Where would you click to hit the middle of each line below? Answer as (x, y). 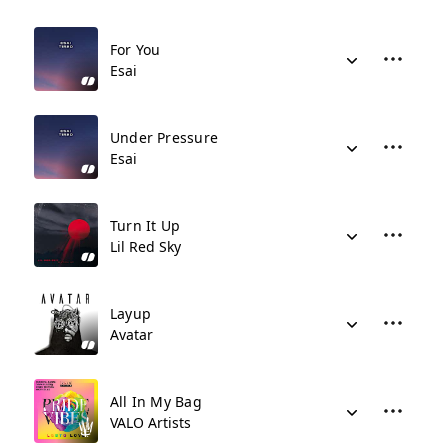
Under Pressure (164, 137)
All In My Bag (156, 401)
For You (135, 49)
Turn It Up (145, 225)
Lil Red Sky (145, 246)
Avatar (131, 334)
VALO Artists (150, 422)
